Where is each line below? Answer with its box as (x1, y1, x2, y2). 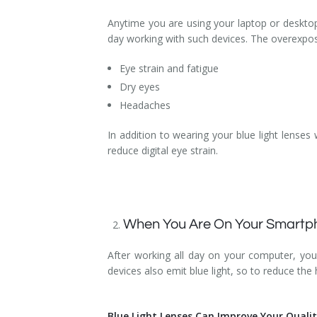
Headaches (119, 98, 173, 112)
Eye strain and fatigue (119, 61, 221, 75)
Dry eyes (119, 79, 160, 93)
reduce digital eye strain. (108, 143, 221, 157)
